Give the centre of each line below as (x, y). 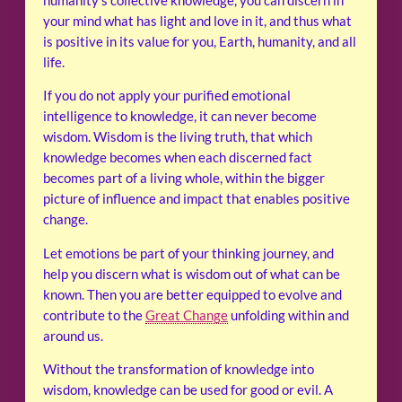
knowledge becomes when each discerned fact (178, 158)
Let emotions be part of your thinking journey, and (188, 253)
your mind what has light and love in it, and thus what (197, 21)
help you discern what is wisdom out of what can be (192, 274)
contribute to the (94, 315)
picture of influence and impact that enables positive (197, 199)
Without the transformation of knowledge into (179, 370)
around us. (73, 336)
